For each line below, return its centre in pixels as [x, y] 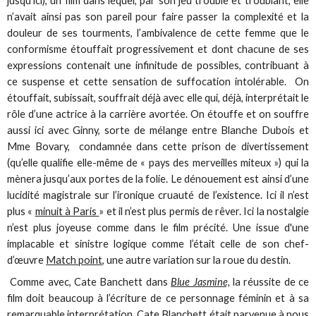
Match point [74, 260]
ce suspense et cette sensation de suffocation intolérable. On [158, 81]
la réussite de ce [269, 282]
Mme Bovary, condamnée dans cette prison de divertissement [158, 146]
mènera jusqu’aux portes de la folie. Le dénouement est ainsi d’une [158, 179]
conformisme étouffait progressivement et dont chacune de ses [158, 49]
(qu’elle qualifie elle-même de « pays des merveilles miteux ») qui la [158, 163]
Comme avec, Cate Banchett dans [89, 282]
